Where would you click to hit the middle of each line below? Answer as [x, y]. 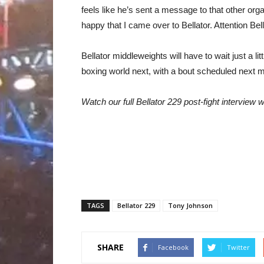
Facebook [173, 247]
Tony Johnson [190, 205]
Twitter [238, 247]
